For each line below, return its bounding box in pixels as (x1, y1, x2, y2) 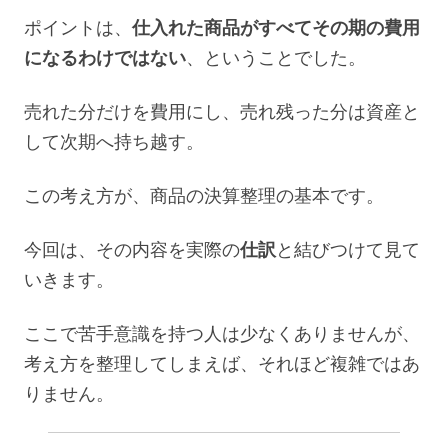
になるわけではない (24, 44, 186, 69)
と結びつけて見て (276, 236, 420, 261)
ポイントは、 (24, 14, 132, 39)
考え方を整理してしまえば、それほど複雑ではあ (24, 350, 420, 375)
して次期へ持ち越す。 (24, 128, 204, 153)
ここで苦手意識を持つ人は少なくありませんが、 (24, 320, 420, 345)
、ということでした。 (186, 44, 366, 69)
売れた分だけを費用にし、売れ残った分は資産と (24, 98, 420, 123)
